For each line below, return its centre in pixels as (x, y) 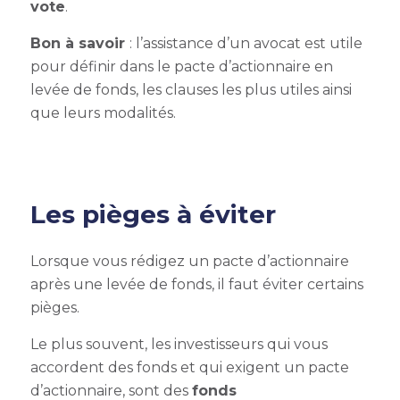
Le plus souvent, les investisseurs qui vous (179, 344)
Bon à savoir (79, 43)
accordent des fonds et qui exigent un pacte (189, 367)
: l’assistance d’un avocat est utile (246, 43)
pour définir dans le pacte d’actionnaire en (181, 67)
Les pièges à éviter (153, 214)
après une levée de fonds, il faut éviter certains (196, 284)
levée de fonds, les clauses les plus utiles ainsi (191, 90)
